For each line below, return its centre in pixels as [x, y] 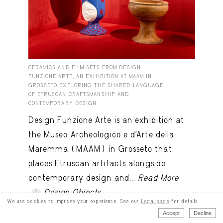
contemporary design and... [83, 178]
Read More [159, 178]
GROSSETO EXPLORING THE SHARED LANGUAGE [96, 86]
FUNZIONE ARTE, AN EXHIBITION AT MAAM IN [90, 77]
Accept [171, 213]
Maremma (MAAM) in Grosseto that [100, 149]
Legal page [155, 201]
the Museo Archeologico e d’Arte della [101, 135]
